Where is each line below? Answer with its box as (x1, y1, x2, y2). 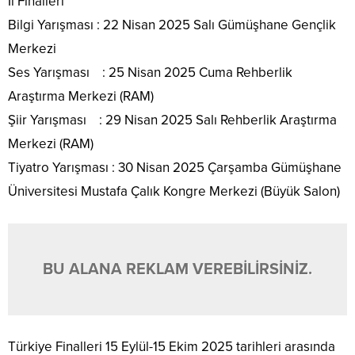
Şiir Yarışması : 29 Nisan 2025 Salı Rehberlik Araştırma (8, 112, 337, 129)
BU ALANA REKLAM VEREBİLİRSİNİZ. (43, 260, 312, 280)
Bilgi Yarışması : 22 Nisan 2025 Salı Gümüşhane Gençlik (8, 17, 336, 34)
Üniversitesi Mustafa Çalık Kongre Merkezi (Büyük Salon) (8, 183, 340, 200)
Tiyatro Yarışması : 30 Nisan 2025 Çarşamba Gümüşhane (8, 159, 342, 177)
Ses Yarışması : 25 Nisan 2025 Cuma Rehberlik (8, 64, 292, 82)
